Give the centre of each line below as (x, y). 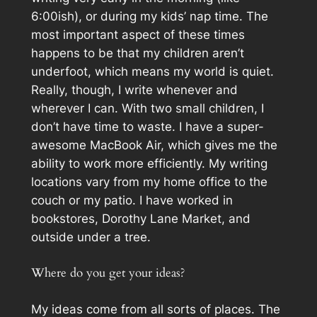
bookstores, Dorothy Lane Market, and (140, 218)
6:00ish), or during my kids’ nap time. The (149, 16)
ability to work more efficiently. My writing (149, 163)
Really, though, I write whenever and (134, 90)
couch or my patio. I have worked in (132, 200)
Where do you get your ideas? (108, 272)
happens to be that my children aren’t (137, 53)
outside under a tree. (91, 237)
